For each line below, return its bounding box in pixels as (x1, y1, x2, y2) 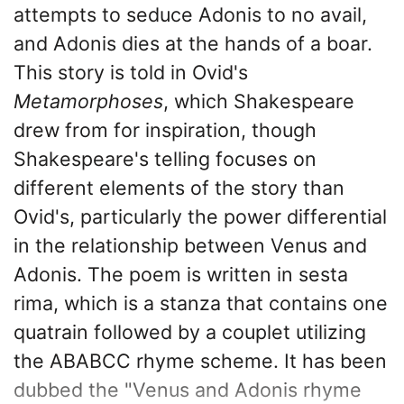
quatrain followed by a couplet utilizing (14, 319, 366, 344)
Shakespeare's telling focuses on (14, 146, 317, 170)
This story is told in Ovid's (14, 60, 248, 84)
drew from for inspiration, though (14, 117, 317, 142)
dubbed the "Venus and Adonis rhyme (14, 377, 362, 401)
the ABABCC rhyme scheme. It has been (14, 348, 387, 372)
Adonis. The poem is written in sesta (14, 262, 348, 286)
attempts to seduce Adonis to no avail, (14, 2, 367, 26)
